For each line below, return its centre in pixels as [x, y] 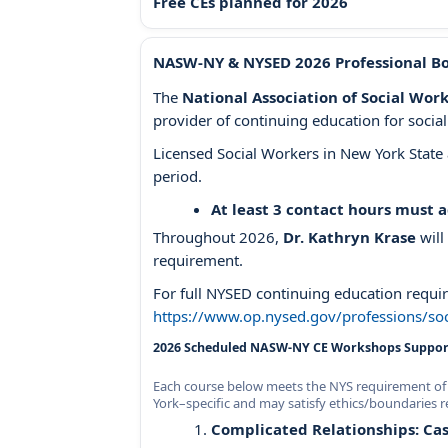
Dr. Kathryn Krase [349, 236]
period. [177, 175]
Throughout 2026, [218, 236]
